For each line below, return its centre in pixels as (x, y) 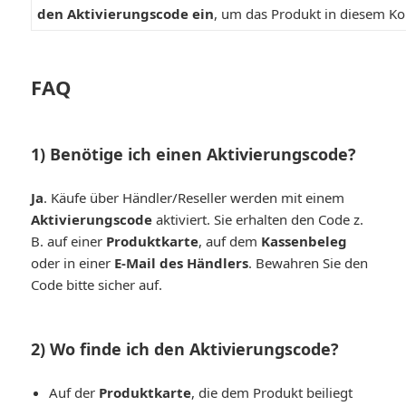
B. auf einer (69, 241)
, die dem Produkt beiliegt (272, 392)
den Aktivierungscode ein (126, 13)
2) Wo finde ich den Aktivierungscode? (185, 348)
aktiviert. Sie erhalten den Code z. (258, 219)
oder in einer (73, 262)
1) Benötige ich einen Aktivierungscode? (194, 154)
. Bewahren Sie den (309, 262)
